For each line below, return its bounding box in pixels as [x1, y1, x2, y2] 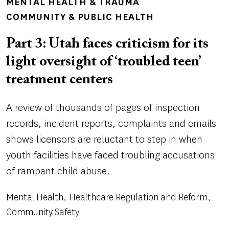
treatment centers [6, 72, 113, 87]
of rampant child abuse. [6, 164, 110, 178]
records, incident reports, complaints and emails [6, 116, 216, 130]
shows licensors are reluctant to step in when [6, 132, 202, 146]
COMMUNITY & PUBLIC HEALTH [6, 10, 154, 23]
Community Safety [6, 205, 79, 218]
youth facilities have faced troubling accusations [6, 148, 215, 162]
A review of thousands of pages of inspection [6, 100, 200, 114]
